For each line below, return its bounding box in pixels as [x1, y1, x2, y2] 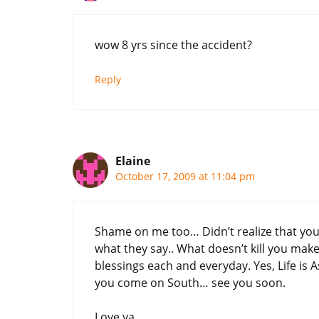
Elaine [115, 152, 150, 169]
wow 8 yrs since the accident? [95, 36, 252, 53]
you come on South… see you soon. [95, 274, 286, 291]
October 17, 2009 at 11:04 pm [115, 169, 255, 183]
